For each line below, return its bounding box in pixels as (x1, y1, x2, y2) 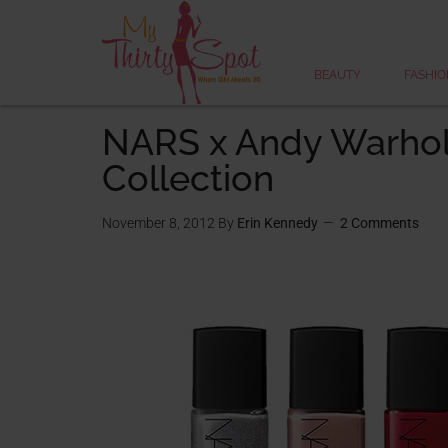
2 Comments (340, 215, 419, 231)
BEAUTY (313, 68, 361, 82)
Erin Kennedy (237, 215, 318, 231)
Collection (102, 157, 274, 199)
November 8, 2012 (102, 215, 215, 231)
